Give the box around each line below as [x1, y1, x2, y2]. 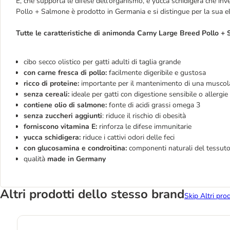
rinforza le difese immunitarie [99, 122, 191, 131]
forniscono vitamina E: [24, 122, 99, 131]
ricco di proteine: [24, 79, 79, 88]
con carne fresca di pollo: [24, 68, 107, 78]
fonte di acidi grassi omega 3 [107, 100, 200, 110]
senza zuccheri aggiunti [24, 111, 102, 121]
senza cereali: [24, 89, 69, 99]
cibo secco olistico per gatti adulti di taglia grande [24, 57, 181, 67]
